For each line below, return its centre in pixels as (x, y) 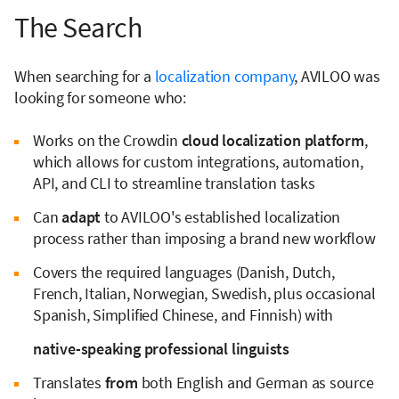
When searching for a (85, 76)
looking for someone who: (100, 97)
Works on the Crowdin (107, 140)
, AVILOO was (337, 76)
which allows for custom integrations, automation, (198, 161)
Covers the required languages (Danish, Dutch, (184, 272)
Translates (69, 382)
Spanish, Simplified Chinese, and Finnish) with (183, 314)
